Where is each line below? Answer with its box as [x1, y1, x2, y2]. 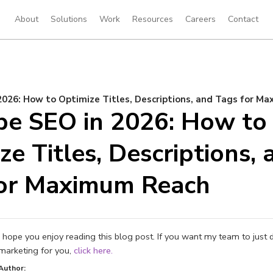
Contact [228, 13, 258, 25]
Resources [132, 13, 173, 25]
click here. [73, 244, 113, 257]
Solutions [51, 13, 87, 25]
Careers [185, 13, 216, 25]
